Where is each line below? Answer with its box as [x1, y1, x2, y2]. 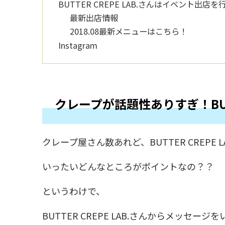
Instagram [58, 39, 98, 51]
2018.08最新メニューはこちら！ [70, 25, 188, 38]
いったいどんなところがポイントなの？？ [42, 160, 214, 173]
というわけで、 [42, 184, 105, 197]
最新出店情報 [70, 12, 119, 24]
